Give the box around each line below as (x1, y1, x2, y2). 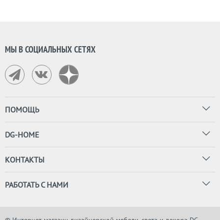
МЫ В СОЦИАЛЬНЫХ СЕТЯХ (5, 44, 96, 55)
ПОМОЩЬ (5, 105, 39, 114)
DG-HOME (5, 130, 39, 139)
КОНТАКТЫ (5, 155, 44, 165)
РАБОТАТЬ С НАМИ (5, 180, 68, 190)
